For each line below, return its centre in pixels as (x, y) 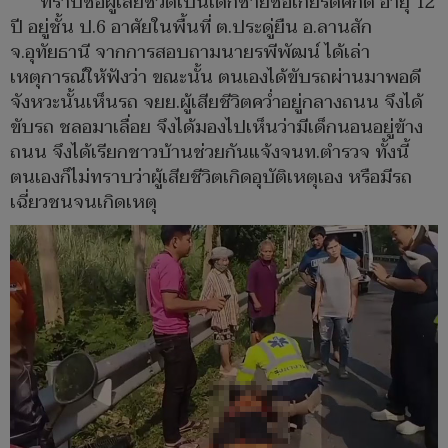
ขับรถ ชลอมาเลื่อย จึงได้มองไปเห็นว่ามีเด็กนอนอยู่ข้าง (216, 127)
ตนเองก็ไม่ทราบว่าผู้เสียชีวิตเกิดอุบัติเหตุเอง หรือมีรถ (211, 177)
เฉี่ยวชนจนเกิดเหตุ (83, 202)
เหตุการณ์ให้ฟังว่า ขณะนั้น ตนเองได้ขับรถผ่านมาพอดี (215, 77)
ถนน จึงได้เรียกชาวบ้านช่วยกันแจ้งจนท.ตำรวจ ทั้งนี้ (209, 152)
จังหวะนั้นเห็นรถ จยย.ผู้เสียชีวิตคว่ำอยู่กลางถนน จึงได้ (216, 102)
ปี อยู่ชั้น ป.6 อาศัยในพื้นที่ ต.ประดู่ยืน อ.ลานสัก (191, 27)
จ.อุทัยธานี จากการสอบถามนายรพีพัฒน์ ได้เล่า (190, 52)
